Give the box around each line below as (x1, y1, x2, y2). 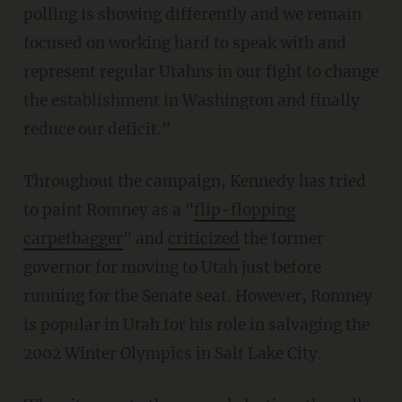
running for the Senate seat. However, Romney (22, 285, 372, 306)
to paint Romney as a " (22, 199, 194, 220)
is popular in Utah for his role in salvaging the (22, 314, 370, 335)
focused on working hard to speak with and (22, 32, 346, 53)
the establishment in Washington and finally (22, 90, 360, 110)
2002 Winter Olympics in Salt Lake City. (22, 343, 322, 363)
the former (239, 228, 324, 249)
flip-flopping (193, 199, 295, 220)
